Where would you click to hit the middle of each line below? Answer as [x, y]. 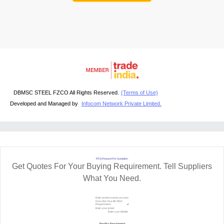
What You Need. [112, 178]
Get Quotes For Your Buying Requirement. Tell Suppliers [112, 166]
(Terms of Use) [139, 92]
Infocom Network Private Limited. [121, 103]
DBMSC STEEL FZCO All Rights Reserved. [66, 92]
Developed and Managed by [45, 103]
